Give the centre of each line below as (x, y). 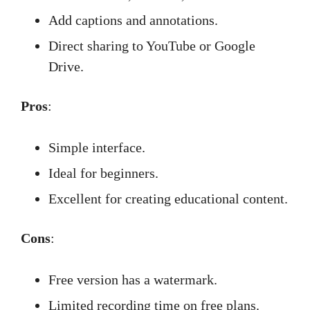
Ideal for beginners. (103, 173)
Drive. (66, 66)
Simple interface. (97, 147)
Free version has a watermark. (133, 280)
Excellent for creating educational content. (168, 199)
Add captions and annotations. (133, 20)
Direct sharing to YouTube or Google (152, 46)
